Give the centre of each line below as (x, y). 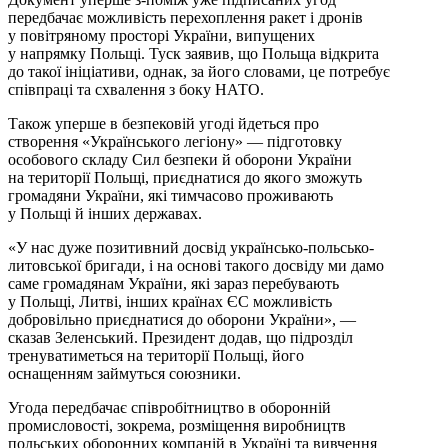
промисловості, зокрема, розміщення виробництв (177, 426)
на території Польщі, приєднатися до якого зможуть (185, 178)
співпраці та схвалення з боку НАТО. (136, 90)
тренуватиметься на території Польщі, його (156, 356)
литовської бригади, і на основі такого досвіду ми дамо (196, 266)
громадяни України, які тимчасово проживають (170, 196)
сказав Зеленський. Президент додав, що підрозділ (180, 338)
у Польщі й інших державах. (107, 214)
